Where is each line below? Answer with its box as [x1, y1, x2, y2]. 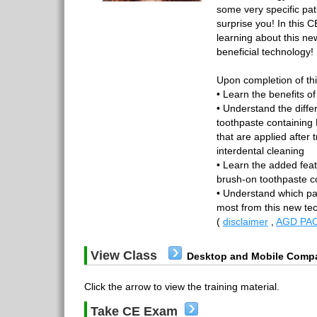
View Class [91, 248, 161, 263]
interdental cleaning [217, 145, 304, 156]
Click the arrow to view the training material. [84, 281, 279, 292]
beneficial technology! [217, 46, 313, 57]
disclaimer [223, 216, 268, 227]
